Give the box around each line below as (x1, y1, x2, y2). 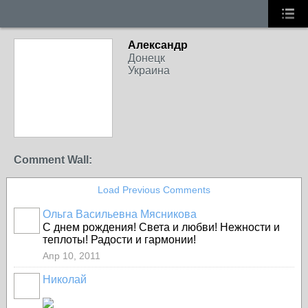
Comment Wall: (14, 154, 92, 166)
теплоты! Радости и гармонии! (43, 234, 196, 245)
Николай (43, 274, 87, 285)
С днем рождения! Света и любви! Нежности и (43, 221, 280, 233)
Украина (128, 65, 170, 76)
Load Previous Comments (98, 184, 210, 195)
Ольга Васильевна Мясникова (43, 208, 197, 220)
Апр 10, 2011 (43, 250, 100, 261)
